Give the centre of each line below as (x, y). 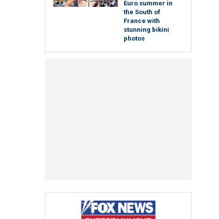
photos (134, 39)
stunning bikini (146, 30)
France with (142, 21)
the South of (142, 12)
